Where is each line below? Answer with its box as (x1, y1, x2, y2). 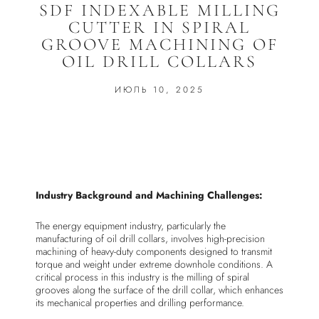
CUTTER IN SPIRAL (68, 17, 251, 38)
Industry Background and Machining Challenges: (36, 188, 263, 203)
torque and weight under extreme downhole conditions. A (36, 256, 273, 271)
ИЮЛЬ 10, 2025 (115, 83, 204, 97)
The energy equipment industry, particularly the (36, 218, 226, 233)
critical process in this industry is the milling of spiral (36, 269, 249, 284)
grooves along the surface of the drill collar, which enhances (36, 282, 283, 297)
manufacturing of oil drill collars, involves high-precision (36, 231, 265, 246)
